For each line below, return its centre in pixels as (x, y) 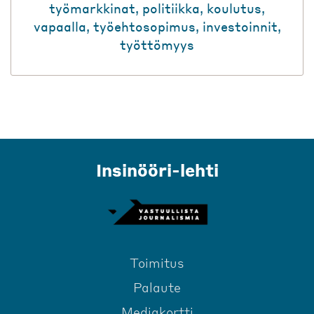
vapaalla (60, 26)
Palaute (157, 287)
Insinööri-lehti (157, 170)
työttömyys (157, 44)
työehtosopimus (144, 26)
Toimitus (157, 262)
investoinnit (240, 26)
